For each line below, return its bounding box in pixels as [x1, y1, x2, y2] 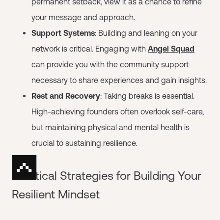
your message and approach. [31, 13, 135, 22]
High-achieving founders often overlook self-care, [31, 107, 204, 116]
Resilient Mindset [12, 188, 100, 201]
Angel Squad [148, 44, 194, 53]
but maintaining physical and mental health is [31, 123, 190, 132]
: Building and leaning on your [95, 28, 197, 37]
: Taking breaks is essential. [100, 91, 194, 100]
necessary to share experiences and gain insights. [31, 76, 207, 84]
